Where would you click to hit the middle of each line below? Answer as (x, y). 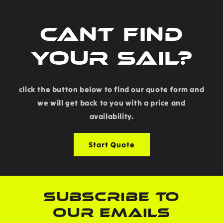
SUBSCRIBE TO (111, 199)
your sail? (111, 61)
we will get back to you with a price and (111, 103)
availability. (111, 116)
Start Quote (111, 144)
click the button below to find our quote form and (111, 89)
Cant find (111, 37)
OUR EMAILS (111, 215)
